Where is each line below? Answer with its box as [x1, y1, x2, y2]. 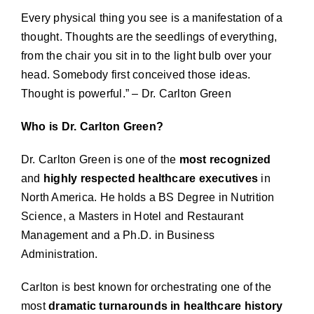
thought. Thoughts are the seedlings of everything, [20, 30, 277, 43]
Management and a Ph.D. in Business [20, 228, 215, 241]
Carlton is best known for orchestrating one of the [20, 280, 271, 293]
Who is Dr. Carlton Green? [20, 120, 163, 132]
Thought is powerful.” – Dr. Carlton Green [20, 87, 231, 100]
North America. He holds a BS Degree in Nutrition [20, 191, 275, 203]
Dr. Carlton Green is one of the [20, 153, 179, 165]
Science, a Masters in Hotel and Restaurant [20, 210, 244, 222]
